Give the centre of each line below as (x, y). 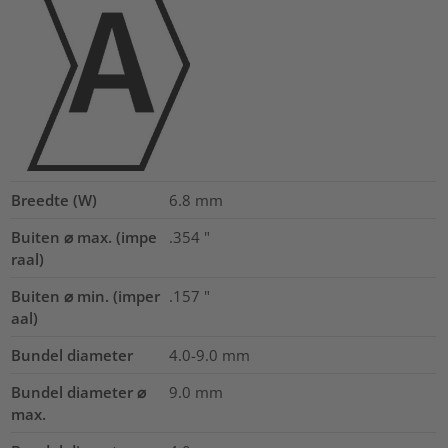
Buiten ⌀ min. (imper (86, 296)
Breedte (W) (54, 200)
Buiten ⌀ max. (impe (84, 237)
